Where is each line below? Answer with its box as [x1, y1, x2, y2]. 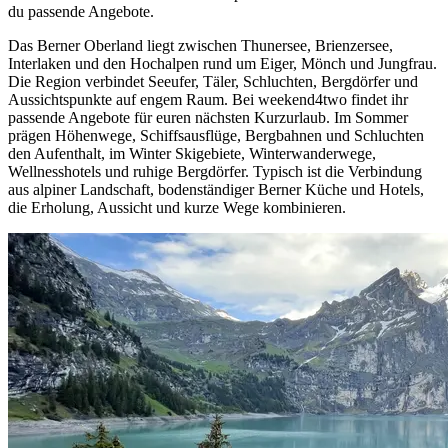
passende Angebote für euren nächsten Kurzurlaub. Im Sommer [8, 109, 408, 127]
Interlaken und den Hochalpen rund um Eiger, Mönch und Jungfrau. [8, 55, 437, 73]
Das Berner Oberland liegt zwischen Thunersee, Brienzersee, [8, 37, 393, 55]
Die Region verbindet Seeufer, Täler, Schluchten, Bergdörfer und [8, 73, 418, 91]
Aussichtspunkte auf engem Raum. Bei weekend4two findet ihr [8, 91, 408, 109]
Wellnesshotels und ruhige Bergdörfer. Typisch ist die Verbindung [8, 163, 422, 181]
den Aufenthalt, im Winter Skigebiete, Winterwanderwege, [8, 145, 376, 163]
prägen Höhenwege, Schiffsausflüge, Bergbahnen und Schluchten [8, 127, 424, 145]
